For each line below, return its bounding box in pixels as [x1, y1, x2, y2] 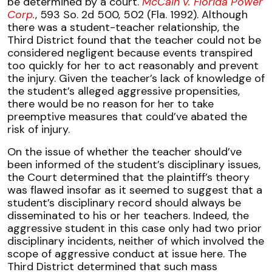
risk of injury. [7, 122, 70, 137]
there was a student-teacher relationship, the [7, 20, 239, 35]
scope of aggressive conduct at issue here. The [7, 246, 246, 261]
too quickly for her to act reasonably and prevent [7, 58, 259, 73]
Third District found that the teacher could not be [7, 33, 261, 47]
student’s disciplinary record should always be [7, 195, 241, 210]
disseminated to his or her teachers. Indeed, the [7, 208, 249, 223]
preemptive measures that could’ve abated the [7, 109, 247, 124]
